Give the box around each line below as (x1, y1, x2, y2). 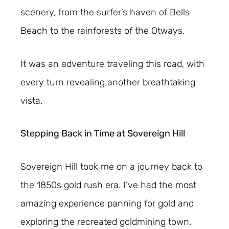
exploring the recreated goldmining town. (20, 216, 191, 228)
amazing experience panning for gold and (20, 198, 194, 210)
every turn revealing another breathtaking (20, 76, 195, 88)
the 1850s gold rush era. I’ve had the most (20, 179, 196, 191)
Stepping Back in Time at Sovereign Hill (20, 128, 185, 140)
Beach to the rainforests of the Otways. (20, 25, 185, 36)
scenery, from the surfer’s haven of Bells (20, 6, 190, 18)
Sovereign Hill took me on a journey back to (20, 161, 202, 173)
